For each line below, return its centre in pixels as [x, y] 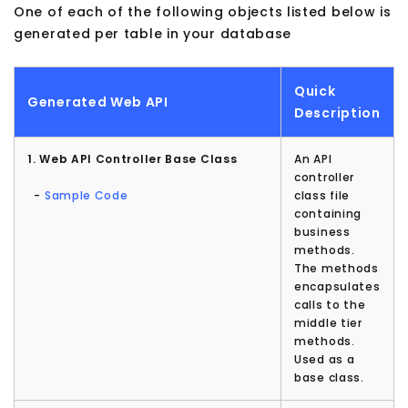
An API [313, 159]
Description [337, 113]
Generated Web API [98, 102]
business [322, 232]
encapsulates [337, 287]
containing [328, 214]
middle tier [328, 323]
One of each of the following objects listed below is [203, 12]
